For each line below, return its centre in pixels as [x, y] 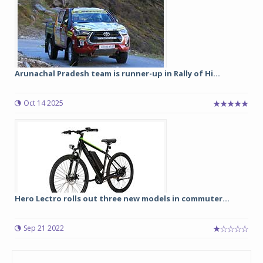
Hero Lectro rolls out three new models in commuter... [122, 198]
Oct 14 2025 [43, 103]
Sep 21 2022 [44, 228]
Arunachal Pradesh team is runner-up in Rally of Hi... [117, 73]
